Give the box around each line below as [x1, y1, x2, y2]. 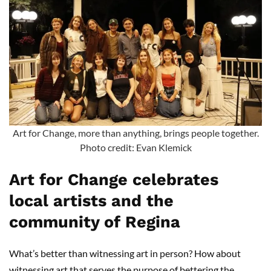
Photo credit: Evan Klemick [79, 141, 192, 153]
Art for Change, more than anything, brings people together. [12, 126, 259, 139]
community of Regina [9, 212, 180, 232]
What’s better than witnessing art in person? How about [9, 247, 241, 259]
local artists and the [9, 191, 174, 211]
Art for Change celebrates [9, 169, 218, 189]
